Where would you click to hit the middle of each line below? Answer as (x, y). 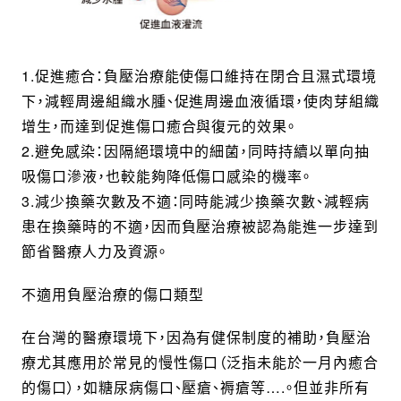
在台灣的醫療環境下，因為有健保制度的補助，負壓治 (196, 337)
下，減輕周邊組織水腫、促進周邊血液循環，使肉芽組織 (200, 100)
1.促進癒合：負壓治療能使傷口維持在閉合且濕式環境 (199, 75)
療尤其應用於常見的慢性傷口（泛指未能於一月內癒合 (200, 362)
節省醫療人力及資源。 (94, 251)
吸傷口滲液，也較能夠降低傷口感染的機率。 (166, 175)
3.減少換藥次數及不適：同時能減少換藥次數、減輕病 (195, 200)
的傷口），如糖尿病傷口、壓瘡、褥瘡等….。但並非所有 (195, 387)
